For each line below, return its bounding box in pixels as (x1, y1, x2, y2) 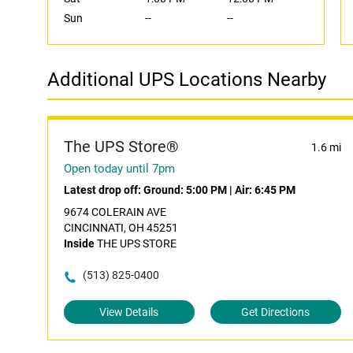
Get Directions (241, 306, 310, 318)
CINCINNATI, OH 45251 (64, 221, 178, 234)
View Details (99, 306, 159, 318)
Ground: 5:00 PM (143, 184, 227, 196)
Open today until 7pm (64, 162, 175, 176)
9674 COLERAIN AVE (64, 206, 166, 218)
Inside (64, 237, 95, 250)
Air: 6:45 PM (235, 184, 295, 196)
